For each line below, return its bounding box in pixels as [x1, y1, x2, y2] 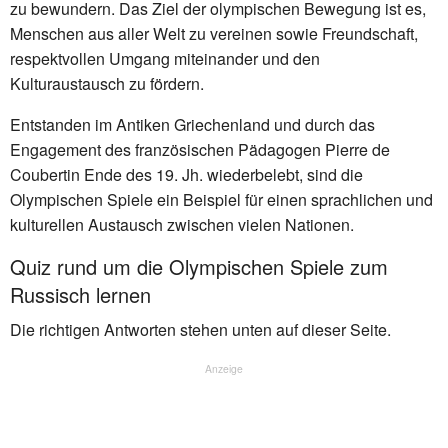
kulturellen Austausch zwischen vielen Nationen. [10, 212, 354, 236]
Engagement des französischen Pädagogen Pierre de [10, 137, 390, 161]
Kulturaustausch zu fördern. [10, 71, 204, 95]
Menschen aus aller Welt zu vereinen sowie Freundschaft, [10, 21, 418, 45]
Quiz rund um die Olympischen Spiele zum [10, 251, 388, 281]
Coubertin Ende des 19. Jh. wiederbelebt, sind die [10, 162, 363, 186]
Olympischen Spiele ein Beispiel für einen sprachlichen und [10, 187, 433, 211]
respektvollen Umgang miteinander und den [10, 46, 320, 70]
